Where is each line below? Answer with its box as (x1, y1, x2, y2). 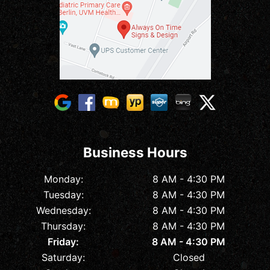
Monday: (43, 173, 83, 186)
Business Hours (83, 143, 187, 160)
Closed (172, 251, 205, 264)
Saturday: (42, 251, 85, 264)
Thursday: (41, 220, 86, 233)
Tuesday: (43, 189, 84, 201)
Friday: (48, 236, 79, 248)
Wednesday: (36, 204, 91, 217)
